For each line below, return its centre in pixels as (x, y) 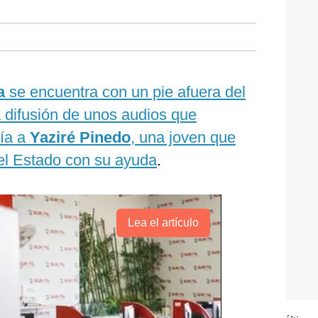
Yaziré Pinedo (80, 137)
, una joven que (183, 137)
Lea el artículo (163, 223)
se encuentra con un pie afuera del (125, 92)
